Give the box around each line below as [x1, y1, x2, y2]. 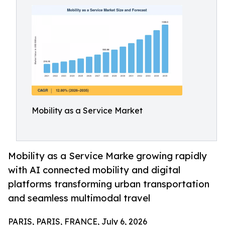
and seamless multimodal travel [8, 192, 150, 204]
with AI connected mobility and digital [8, 164, 180, 176]
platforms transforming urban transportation [8, 178, 209, 190]
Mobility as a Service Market [32, 105, 143, 116]
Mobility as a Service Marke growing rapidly [8, 150, 207, 162]
